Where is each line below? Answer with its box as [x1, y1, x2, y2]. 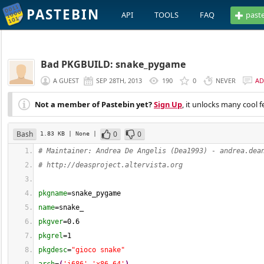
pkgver [38, 217, 63, 226]
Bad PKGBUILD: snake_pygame [41, 58, 186, 71]
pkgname [38, 189, 67, 197]
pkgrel [38, 232, 63, 240]
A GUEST [53, 76, 79, 85]
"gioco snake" [71, 246, 125, 254]
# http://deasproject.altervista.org [38, 161, 183, 169]
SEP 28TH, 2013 [96, 76, 142, 85]
